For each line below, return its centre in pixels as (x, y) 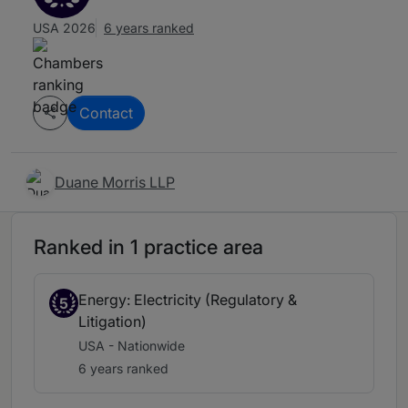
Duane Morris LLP (115, 183)
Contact (106, 113)
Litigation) (112, 322)
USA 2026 (64, 28)
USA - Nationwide (132, 346)
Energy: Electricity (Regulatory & (188, 300)
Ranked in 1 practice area (148, 247)
